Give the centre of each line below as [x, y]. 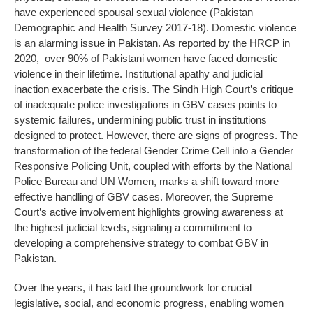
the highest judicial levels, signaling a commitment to [133, 227]
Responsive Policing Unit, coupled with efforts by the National [153, 166]
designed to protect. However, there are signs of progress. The [156, 135]
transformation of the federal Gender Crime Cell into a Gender [154, 150]
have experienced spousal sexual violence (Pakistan [133, 12]
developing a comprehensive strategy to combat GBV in [141, 242]
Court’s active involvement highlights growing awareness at [148, 212]
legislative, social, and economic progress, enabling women [149, 303]
